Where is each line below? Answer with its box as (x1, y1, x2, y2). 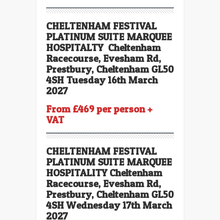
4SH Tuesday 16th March (46, 74, 158, 86)
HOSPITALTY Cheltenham (46, 41, 161, 54)
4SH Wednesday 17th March (46, 199, 172, 211)
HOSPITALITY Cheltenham (46, 166, 162, 179)
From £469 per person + (46, 103, 152, 115)
